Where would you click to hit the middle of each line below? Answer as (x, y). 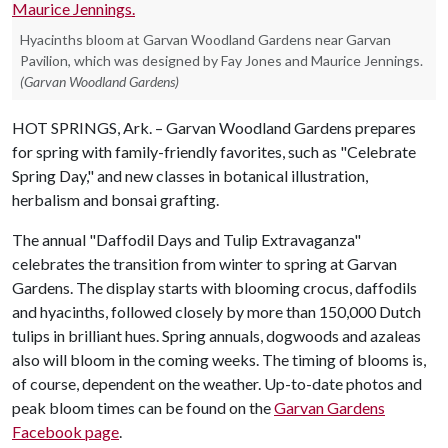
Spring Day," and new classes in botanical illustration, (190, 175)
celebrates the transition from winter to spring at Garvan (204, 263)
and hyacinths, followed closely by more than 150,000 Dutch (216, 311)
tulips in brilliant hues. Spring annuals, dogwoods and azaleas (216, 335)
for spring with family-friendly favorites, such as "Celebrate (214, 151)
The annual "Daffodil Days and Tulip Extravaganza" (186, 239)
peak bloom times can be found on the (143, 407)
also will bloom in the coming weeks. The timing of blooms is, (219, 359)
